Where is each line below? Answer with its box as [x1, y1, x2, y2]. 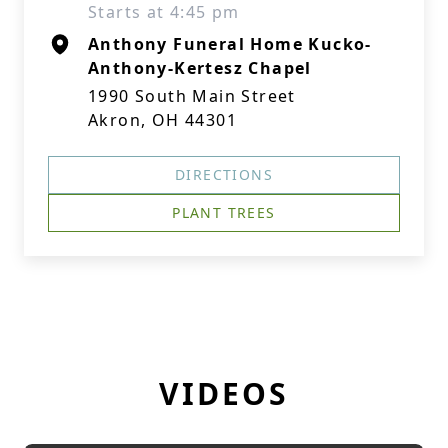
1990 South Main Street [88, 85, 296, 107]
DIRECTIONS [175, 165, 273, 184]
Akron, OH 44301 [88, 109, 237, 131]
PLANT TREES [172, 203, 276, 222]
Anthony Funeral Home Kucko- [88, 33, 372, 55]
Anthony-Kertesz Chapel [88, 57, 312, 79]
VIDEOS [159, 373, 289, 414]
